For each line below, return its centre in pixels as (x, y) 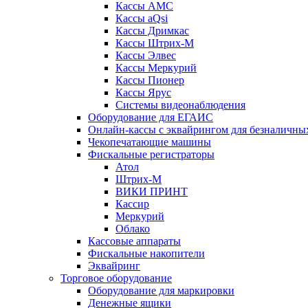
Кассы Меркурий (156, 68)
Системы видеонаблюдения (180, 105)
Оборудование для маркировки (161, 290)
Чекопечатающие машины (150, 142)
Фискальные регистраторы (151, 154)
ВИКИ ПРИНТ (152, 191)
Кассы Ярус (143, 92)
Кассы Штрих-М (155, 43)
